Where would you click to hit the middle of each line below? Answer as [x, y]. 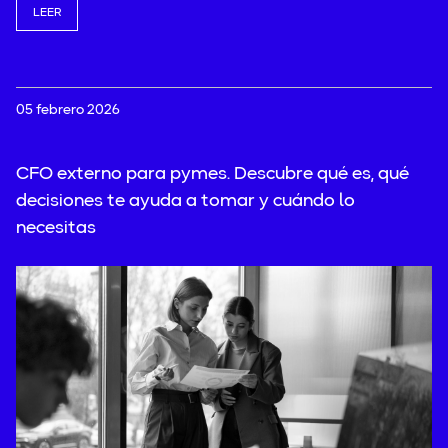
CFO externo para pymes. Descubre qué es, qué [212, 173]
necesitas [56, 227]
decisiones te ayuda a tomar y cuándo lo [185, 200]
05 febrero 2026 [68, 109]
